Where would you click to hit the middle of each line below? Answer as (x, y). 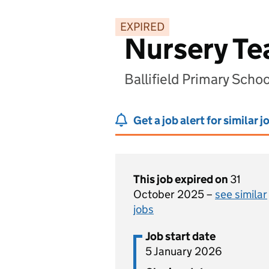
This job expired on (182, 179)
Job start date (180, 236)
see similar (241, 194)
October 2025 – (174, 194)
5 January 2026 (184, 251)
